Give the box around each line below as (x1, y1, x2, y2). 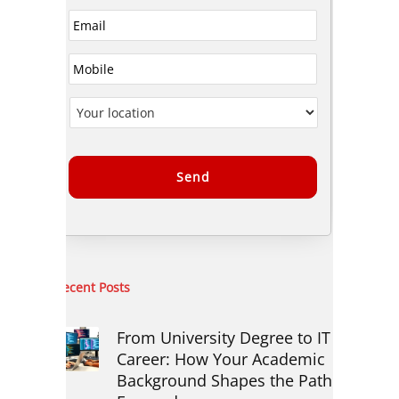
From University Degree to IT (116, 326, 330, 348)
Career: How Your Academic (116, 347, 325, 370)
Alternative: (68, 222, 137, 240)
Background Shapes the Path (116, 369, 332, 391)
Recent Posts (53, 278, 130, 296)
